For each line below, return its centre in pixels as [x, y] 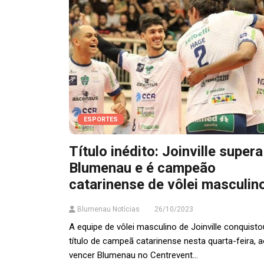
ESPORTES [101, 120]
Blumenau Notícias [108, 209]
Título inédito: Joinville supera [166, 152]
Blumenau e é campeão [142, 168]
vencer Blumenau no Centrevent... [133, 255]
